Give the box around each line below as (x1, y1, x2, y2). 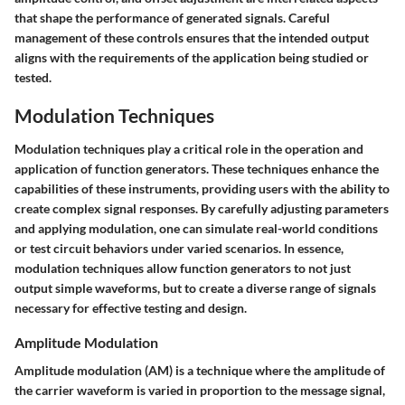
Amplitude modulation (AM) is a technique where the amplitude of (14, 363, 385, 379)
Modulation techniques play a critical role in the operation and (14, 141, 363, 157)
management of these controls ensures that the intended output (14, 29, 369, 45)
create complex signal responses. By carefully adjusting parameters (14, 201, 389, 217)
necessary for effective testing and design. (14, 300, 247, 316)
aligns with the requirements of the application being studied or (14, 49, 369, 65)
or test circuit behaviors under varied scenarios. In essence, (14, 240, 344, 257)
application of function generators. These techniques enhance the (14, 161, 379, 177)
